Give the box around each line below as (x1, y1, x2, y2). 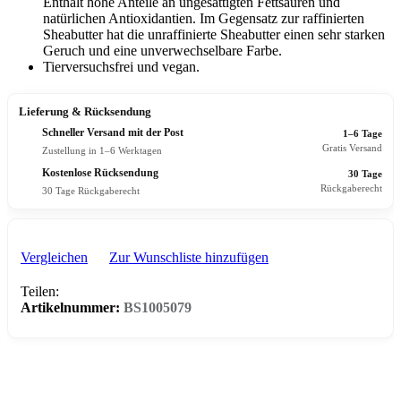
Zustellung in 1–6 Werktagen (42, 144, 162, 156)
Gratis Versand (322, 142, 382, 153)
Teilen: (21, 283, 59, 299)
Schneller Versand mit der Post (42, 125, 183, 139)
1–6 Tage (343, 128, 382, 139)
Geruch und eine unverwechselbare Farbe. (43, 42, 282, 58)
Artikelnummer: (21, 299, 124, 315)
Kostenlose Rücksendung (42, 166, 158, 179)
